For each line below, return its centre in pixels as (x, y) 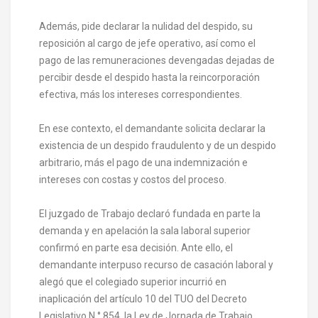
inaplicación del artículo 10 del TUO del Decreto (143, 298)
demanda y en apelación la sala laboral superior (145, 230)
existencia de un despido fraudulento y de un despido (158, 145)
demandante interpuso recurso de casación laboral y (156, 264)
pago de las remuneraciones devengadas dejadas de (157, 60)
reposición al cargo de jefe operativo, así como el (147, 43)
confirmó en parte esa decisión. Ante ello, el (136, 247)
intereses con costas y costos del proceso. (134, 179)
